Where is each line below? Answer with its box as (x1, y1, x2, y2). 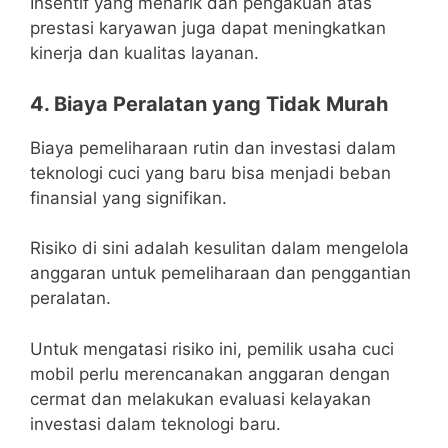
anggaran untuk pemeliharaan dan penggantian (30, 263, 411, 284)
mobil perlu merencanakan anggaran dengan (30, 363, 390, 384)
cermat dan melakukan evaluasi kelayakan (30, 388, 371, 409)
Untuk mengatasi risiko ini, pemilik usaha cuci (30, 338, 394, 359)
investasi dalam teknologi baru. (30, 413, 281, 434)
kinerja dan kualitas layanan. (30, 43, 259, 64)
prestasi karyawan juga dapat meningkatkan (30, 18, 386, 39)
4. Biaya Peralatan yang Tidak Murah (30, 91, 388, 116)
